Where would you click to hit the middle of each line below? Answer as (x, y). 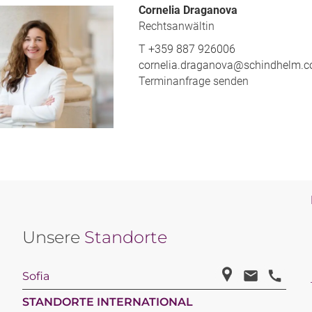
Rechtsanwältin (177, 26)
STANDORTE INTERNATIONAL (108, 302)
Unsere (54, 237)
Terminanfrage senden (194, 81)
